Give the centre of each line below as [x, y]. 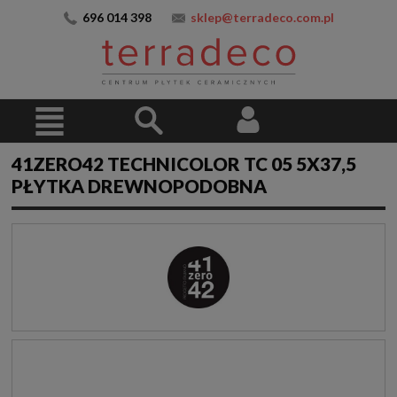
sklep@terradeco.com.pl [262, 17]
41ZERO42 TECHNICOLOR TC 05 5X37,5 [184, 164]
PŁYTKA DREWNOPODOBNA [139, 186]
